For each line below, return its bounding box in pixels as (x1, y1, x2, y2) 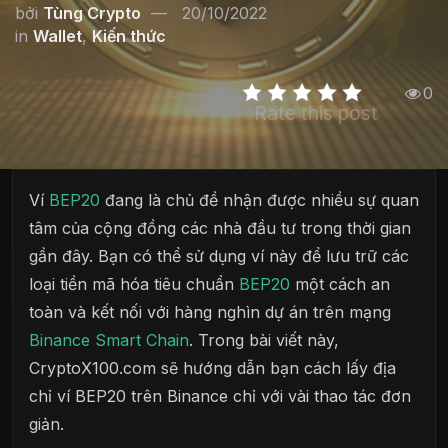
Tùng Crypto (43, 3, 141, 23)
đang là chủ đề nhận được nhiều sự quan (100, 190, 419, 210)
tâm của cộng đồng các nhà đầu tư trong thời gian (29, 218, 411, 238)
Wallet (33, 26, 82, 46)
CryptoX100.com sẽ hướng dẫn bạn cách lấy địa (29, 358, 396, 378)
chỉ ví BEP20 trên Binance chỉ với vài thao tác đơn (29, 386, 411, 406)
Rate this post (254, 101, 378, 125)
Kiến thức (92, 26, 166, 46)
